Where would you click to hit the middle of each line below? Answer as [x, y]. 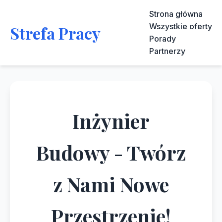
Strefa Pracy [55, 33]
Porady [163, 39]
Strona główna [176, 14]
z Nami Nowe [111, 184]
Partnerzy [167, 51]
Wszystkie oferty [181, 26]
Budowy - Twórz [111, 152]
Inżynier [111, 121]
